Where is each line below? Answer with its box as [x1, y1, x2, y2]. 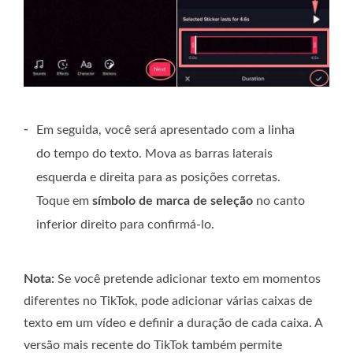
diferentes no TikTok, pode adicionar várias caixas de [24, 294, 312, 307]
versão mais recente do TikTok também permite [24, 338, 282, 351]
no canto [253, 194, 305, 207]
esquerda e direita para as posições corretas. [36, 170, 281, 184]
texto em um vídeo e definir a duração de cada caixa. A [24, 316, 322, 329]
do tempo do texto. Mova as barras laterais [36, 147, 273, 160]
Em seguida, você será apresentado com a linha [36, 123, 295, 136]
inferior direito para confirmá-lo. [36, 217, 214, 231]
